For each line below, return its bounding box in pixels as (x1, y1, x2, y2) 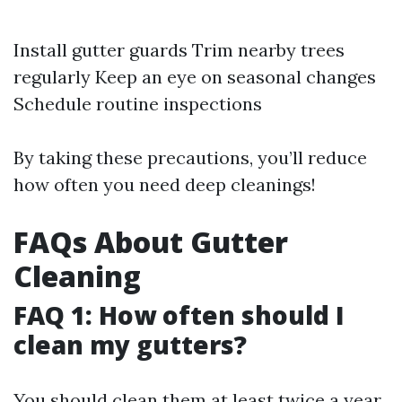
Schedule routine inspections (13, 92, 262, 115)
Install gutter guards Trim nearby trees (13, 39, 345, 61)
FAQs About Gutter (13, 223, 288, 261)
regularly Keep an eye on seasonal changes (13, 66, 376, 88)
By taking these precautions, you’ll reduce (13, 146, 367, 169)
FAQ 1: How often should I (13, 298, 345, 332)
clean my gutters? (13, 328, 247, 362)
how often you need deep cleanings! (13, 173, 316, 196)
